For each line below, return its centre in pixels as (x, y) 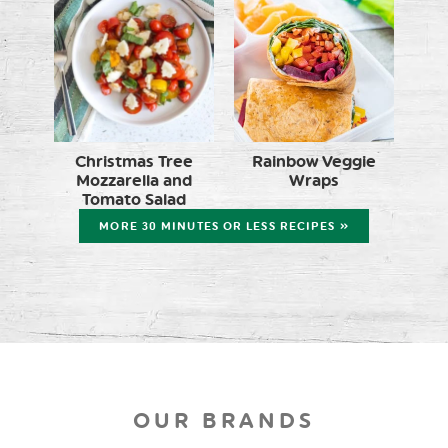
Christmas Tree (133, 161)
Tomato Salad (133, 199)
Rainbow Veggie (314, 161)
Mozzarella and (133, 180)
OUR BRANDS (224, 420)
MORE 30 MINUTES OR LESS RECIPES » (224, 226)
